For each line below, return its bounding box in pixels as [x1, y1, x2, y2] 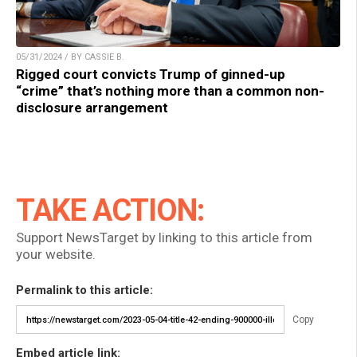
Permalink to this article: [16, 283, 153, 298]
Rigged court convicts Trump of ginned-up [16, 66, 285, 83]
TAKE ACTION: [16, 193, 204, 229]
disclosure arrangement [16, 100, 168, 116]
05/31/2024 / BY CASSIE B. [16, 52, 124, 63]
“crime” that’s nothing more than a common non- [16, 83, 324, 100]
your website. [16, 246, 96, 263]
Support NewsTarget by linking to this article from [16, 229, 312, 246]
